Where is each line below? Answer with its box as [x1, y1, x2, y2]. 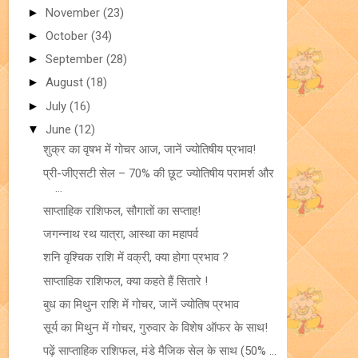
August [46, 75, 86, 90]
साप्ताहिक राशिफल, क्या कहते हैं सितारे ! [42, 273, 208, 288]
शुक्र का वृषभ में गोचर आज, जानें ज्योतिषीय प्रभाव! [42, 142, 256, 157]
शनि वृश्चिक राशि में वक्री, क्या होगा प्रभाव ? [42, 250, 229, 265]
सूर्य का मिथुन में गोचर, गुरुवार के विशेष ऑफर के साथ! [42, 320, 268, 335]
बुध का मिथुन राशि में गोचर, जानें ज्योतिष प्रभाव [42, 296, 239, 312]
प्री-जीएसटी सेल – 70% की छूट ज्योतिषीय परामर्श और [42, 165, 274, 181]
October [46, 28, 91, 43]
